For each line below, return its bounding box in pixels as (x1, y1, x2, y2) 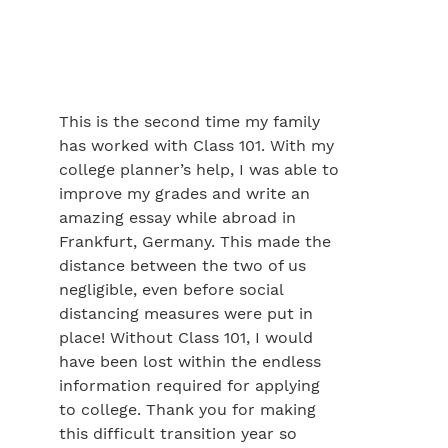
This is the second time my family (59, 112, 320, 131)
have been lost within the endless (59, 352, 321, 371)
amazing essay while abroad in (59, 208, 296, 227)
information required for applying (59, 376, 320, 395)
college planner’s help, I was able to (59, 160, 339, 179)
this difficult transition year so (59, 424, 297, 443)
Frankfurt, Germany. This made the (59, 232, 331, 251)
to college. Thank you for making (59, 400, 316, 419)
